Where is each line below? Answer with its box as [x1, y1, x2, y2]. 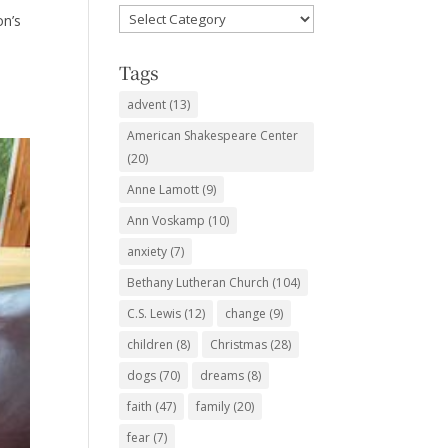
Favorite [118, 6, 172, 26]
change [225, 305, 267, 323]
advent [127, 96, 167, 114]
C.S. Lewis [127, 305, 182, 323]
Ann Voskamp [127, 212, 206, 230]
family [196, 398, 231, 416]
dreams [200, 367, 245, 385]
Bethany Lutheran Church [127, 274, 270, 292]
